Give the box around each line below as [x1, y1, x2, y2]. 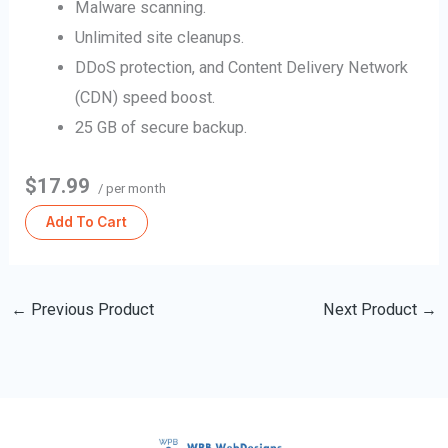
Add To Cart [46, 214, 128, 231]
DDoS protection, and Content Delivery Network [74, 57, 408, 77]
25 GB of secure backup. [74, 117, 247, 137]
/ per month [95, 181, 167, 197]
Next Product [323, 299, 422, 319]
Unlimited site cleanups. [74, 27, 244, 47]
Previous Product [26, 299, 154, 319]
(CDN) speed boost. [74, 87, 215, 107]
